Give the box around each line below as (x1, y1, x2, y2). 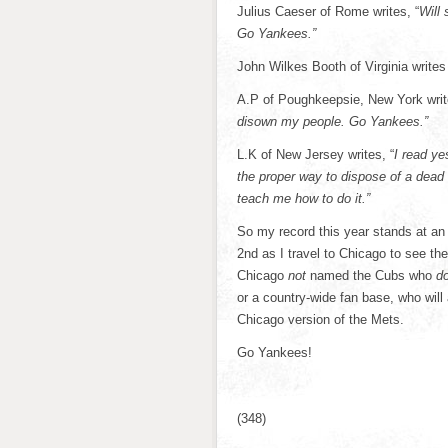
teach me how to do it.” (237, 191, 370, 206)
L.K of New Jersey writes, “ (237, 147, 394, 162)
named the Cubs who (306, 268, 436, 283)
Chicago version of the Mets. (237, 312, 404, 327)
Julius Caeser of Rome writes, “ (237, 4, 419, 19)
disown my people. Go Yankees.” (237, 114, 428, 129)
